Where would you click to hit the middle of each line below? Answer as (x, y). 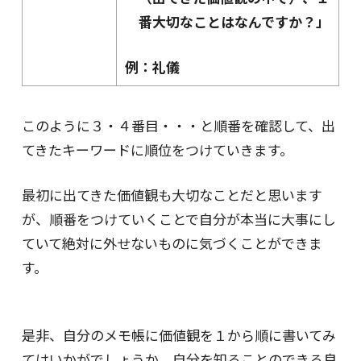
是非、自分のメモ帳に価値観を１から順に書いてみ (178, 335)
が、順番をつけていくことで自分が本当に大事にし (178, 218)
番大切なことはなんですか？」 (234, 21)
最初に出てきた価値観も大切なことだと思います (172, 194)
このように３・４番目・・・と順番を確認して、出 (178, 125)
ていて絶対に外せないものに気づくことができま (172, 243)
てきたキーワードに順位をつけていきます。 (157, 149)
